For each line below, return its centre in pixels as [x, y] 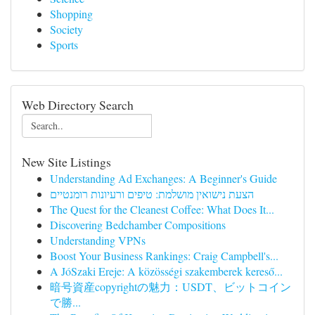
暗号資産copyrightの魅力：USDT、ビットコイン [171, 287]
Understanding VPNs [98, 240]
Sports [64, 45]
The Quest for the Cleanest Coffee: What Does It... [162, 209]
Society [66, 29]
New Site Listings [66, 162]
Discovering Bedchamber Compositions [138, 225]
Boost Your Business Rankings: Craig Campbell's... [164, 256]
